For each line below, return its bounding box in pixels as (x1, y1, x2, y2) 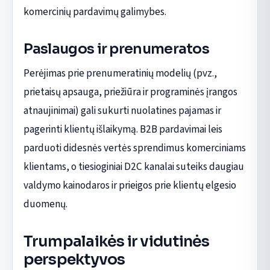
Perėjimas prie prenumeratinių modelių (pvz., (23, 66, 217, 81)
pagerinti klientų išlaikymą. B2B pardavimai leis (23, 122, 222, 137)
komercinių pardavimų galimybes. (23, 4, 166, 20)
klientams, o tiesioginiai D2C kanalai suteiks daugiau (23, 159, 244, 175)
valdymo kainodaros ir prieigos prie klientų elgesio (23, 178, 236, 193)
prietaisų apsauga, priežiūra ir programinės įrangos (23, 84, 237, 100)
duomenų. (23, 196, 67, 212)
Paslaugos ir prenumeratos (23, 40, 209, 58)
